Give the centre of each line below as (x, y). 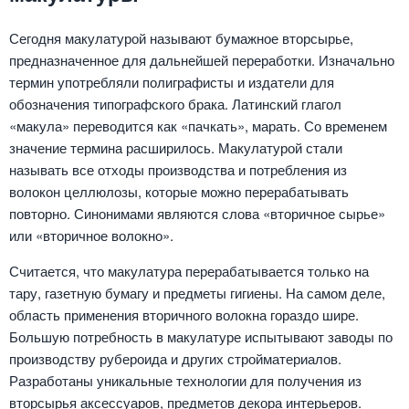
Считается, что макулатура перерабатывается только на (189, 271)
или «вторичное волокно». (91, 236)
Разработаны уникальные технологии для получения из (185, 381)
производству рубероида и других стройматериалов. (175, 359)
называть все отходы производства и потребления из (178, 170)
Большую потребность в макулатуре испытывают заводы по (201, 337)
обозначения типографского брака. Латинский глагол (175, 104)
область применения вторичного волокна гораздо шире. (184, 315)
